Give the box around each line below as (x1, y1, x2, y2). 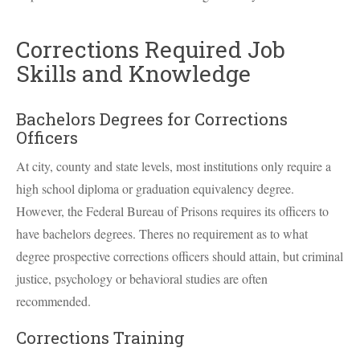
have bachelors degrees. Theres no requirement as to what (16, 225, 308, 242)
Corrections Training (16, 326, 185, 349)
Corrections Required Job (16, 35, 285, 64)
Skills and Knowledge (16, 59, 251, 88)
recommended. (16, 292, 91, 309)
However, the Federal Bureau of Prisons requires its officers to (16, 202, 329, 219)
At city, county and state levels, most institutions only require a (16, 157, 331, 174)
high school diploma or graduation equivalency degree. (16, 180, 294, 197)
